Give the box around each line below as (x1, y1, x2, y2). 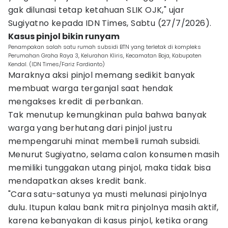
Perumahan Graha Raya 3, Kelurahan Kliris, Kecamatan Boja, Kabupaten (8, 51, 202, 60)
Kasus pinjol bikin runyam (8, 31, 120, 42)
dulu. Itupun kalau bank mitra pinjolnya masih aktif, (8, 202, 219, 213)
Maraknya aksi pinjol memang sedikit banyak (8, 69, 195, 81)
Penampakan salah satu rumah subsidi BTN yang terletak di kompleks (8, 43, 201, 51)
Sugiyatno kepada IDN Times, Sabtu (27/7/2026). (8, 17, 212, 29)
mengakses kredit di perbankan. (8, 96, 146, 107)
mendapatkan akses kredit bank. (8, 175, 149, 187)
